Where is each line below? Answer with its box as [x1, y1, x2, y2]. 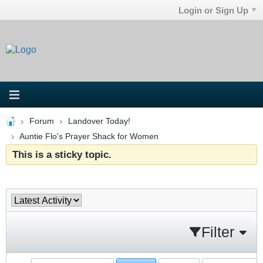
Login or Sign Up [178, 5, 249, 15]
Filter [201, 223, 234, 240]
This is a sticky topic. [12, 148, 112, 160]
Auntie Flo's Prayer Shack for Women [19, 131, 159, 141]
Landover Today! [68, 116, 130, 126]
